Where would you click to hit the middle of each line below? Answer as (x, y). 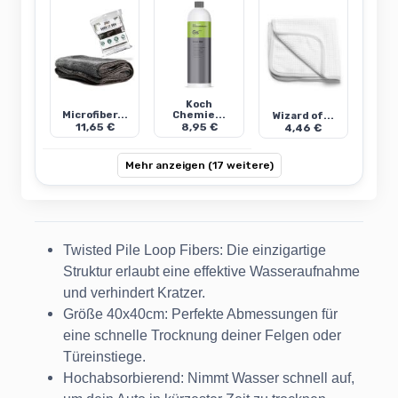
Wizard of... (303, 116)
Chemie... (199, 115)
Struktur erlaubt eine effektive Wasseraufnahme (211, 272)
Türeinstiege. (104, 357)
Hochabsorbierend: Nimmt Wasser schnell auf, (209, 378)
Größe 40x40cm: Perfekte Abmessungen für (200, 314)
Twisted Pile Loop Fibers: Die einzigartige (195, 251)
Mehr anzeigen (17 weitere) (199, 166)
